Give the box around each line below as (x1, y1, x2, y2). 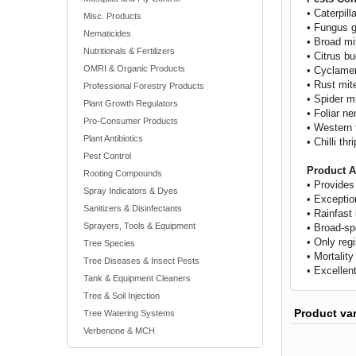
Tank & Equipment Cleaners (83, 273, 191, 283)
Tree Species (83, 238, 135, 248)
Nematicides (83, 29, 131, 38)
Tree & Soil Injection (83, 291, 160, 300)
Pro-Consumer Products (83, 116, 178, 126)
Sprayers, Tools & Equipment (83, 221, 195, 230)
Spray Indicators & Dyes (83, 186, 178, 195)
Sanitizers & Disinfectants (83, 203, 182, 213)
